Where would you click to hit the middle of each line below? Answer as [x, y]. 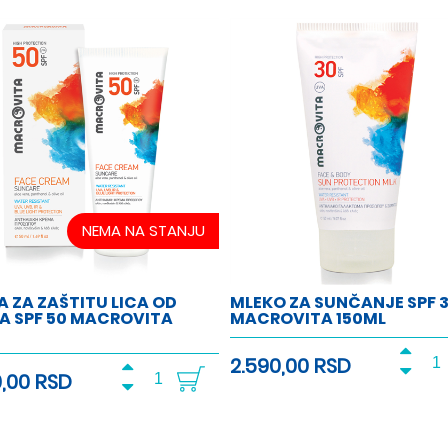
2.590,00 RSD [290, 365]
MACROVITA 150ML [307, 318]
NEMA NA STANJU [143, 230]
